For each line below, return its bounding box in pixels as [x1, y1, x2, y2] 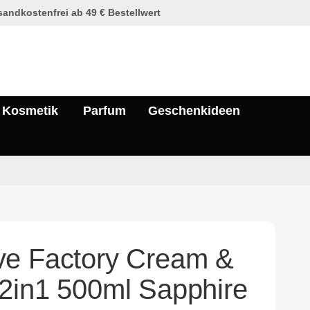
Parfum [83, 104, 126, 118]
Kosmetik [2, 104, 58, 118]
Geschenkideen [148, 104, 240, 118]
